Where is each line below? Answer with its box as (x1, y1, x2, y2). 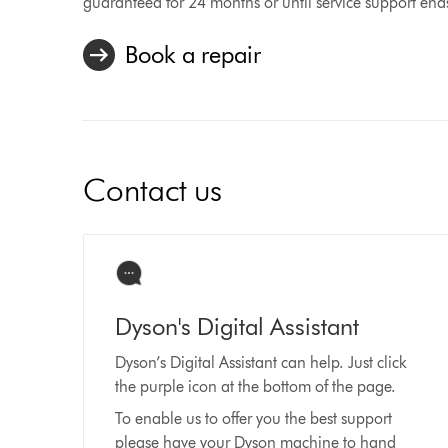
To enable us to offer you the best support (115, 409, 393, 428)
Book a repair (125, 40, 262, 69)
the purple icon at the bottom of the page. (115, 377, 397, 396)
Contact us (83, 170, 223, 209)
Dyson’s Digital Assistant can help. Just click (115, 353, 408, 372)
